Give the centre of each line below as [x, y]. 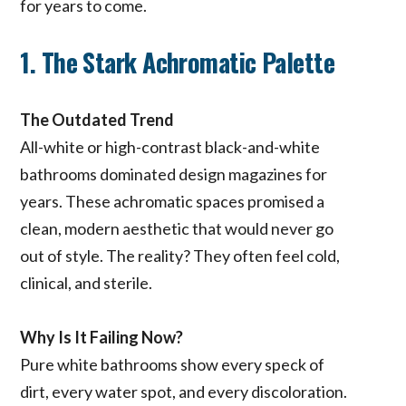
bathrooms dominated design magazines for [174, 174]
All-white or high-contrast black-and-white [170, 146]
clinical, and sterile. [87, 282]
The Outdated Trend [97, 119]
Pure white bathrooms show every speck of [173, 364]
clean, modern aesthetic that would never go [177, 228]
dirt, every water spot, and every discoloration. [184, 391]
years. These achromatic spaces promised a [173, 201]
